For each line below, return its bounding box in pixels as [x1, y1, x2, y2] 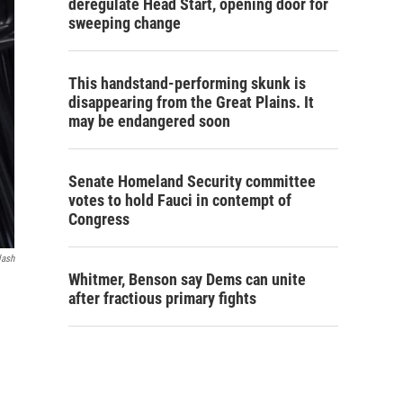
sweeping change [68, 13, 181, 33]
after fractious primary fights [68, 289, 256, 309]
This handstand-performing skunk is [68, 74, 306, 94]
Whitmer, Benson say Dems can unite [68, 270, 306, 290]
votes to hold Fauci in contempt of [68, 191, 291, 210]
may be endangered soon [68, 112, 230, 131]
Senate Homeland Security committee [68, 172, 316, 192]
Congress [68, 210, 130, 229]
